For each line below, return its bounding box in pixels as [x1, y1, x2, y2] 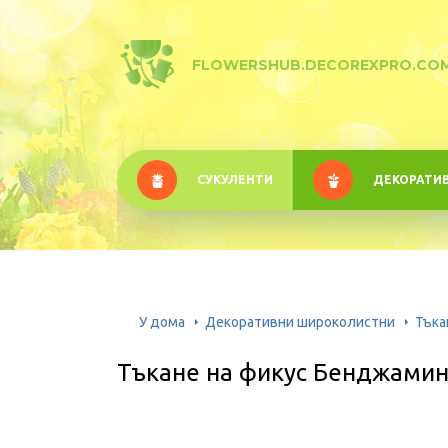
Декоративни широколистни [205, 313, 395, 330]
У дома [139, 313, 185, 330]
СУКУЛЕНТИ [197, 173, 273, 186]
